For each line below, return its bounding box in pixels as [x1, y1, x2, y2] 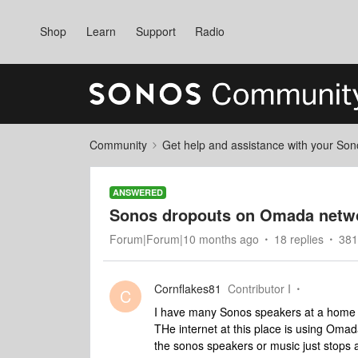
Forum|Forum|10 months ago [109, 231, 259, 247]
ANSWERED [113, 186, 163, 198]
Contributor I [228, 280, 291, 296]
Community [89, 137, 147, 153]
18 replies [274, 231, 324, 247]
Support [135, 23, 176, 39]
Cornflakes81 [154, 280, 221, 296]
